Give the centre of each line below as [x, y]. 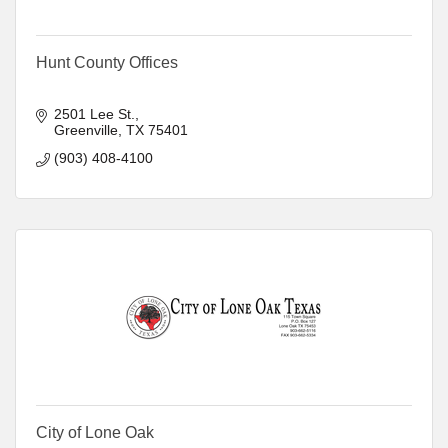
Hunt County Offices [107, 62]
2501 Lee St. [94, 113]
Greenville [85, 129]
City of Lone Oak [95, 432]
